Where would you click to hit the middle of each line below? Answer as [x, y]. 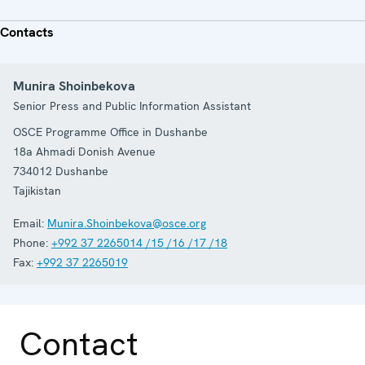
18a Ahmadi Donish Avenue [84, 151]
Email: [29, 223]
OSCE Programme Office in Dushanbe [110, 132]
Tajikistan [37, 190]
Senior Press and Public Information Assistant [132, 106]
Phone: [31, 242]
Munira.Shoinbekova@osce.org [127, 223]
